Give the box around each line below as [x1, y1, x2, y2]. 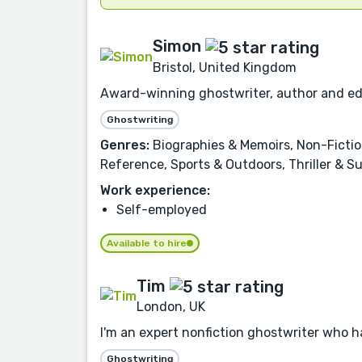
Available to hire [107, 237, 187, 249]
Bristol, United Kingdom [153, 59, 297, 75]
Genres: [100, 137, 149, 153]
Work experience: [100, 182, 210, 198]
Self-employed [116, 201, 207, 217]
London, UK [137, 298, 205, 314]
